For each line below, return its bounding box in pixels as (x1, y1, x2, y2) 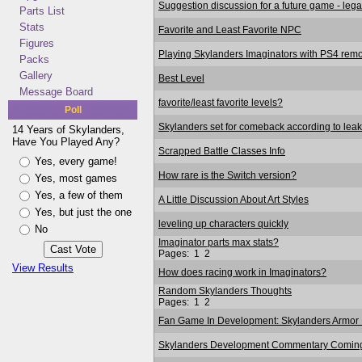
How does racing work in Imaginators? (158, 266, 326, 278)
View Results (12, 262, 74, 274)
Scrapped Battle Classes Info (158, 145, 285, 157)
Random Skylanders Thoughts (158, 284, 292, 297)
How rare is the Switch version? (158, 169, 297, 181)
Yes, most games (35, 172, 117, 184)
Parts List (19, 5, 65, 17)
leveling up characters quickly (158, 217, 288, 229)
